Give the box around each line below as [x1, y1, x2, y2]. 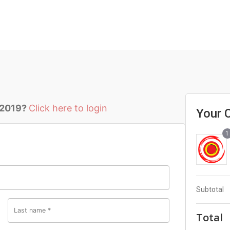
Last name [14, 206, 48, 215]
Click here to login [29, 103, 107, 114]
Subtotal [196, 185, 224, 194]
